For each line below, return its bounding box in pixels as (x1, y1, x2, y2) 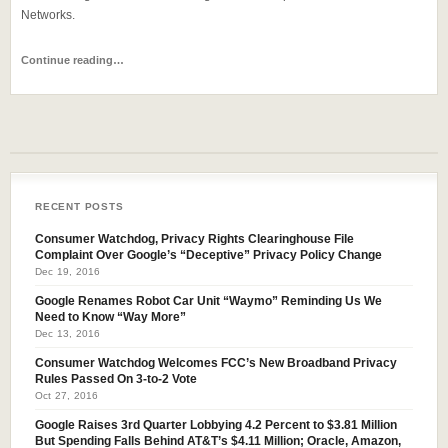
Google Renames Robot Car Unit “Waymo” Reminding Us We (35, 295, 382, 307)
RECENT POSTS (35, 201, 124, 212)
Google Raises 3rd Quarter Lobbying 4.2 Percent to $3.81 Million (35, 419, 397, 431)
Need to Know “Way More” (35, 311, 186, 323)
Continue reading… (21, 54, 124, 66)
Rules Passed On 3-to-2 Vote (35, 373, 197, 385)
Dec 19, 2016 (35, 266, 101, 277)
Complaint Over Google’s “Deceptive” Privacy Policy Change (35, 249, 382, 261)
